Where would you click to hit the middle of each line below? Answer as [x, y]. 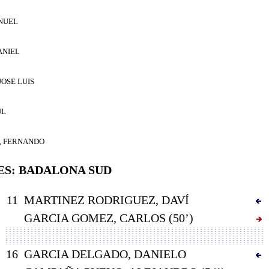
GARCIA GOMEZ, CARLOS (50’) [109, 218]
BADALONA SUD [65, 170]
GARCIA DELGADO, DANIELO [105, 254]
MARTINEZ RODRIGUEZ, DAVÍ [107, 200]
